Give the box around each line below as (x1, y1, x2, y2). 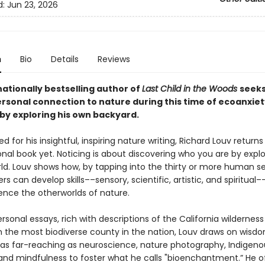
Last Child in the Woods (141, 83, 240, 95)
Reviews (97, 53, 130, 65)
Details (50, 53, 79, 65)
